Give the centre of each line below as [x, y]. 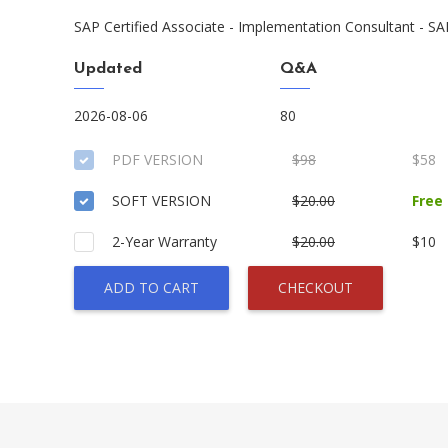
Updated [108, 69]
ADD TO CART [151, 287]
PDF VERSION [157, 159]
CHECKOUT [315, 287]
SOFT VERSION [161, 200]
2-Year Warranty [164, 241]
